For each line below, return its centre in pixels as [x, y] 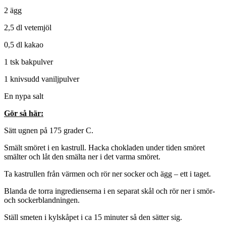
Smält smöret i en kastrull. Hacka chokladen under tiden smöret [104, 147]
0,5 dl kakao [24, 44]
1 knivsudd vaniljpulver [42, 79]
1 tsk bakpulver [29, 62]
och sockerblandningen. [42, 200]
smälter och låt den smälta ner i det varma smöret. [82, 156]
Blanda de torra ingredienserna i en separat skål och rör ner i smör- [109, 191]
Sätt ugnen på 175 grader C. [49, 130]
